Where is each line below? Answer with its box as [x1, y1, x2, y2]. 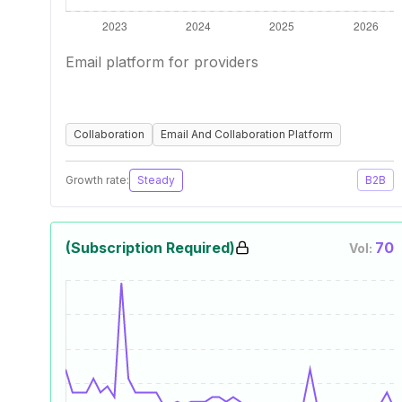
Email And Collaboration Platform [161, 127, 333, 141]
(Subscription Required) [66, 239, 235, 257]
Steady [137, 173, 175, 187]
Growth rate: [66, 173, 129, 187]
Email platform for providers [66, 53, 258, 71]
